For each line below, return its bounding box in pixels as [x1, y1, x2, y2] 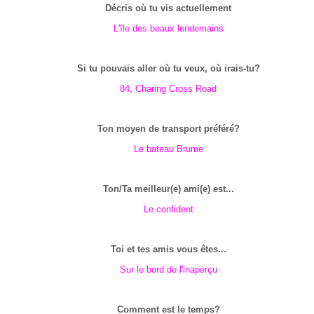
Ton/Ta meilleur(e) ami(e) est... [102, 184, 234, 194]
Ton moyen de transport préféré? [97, 123, 240, 134]
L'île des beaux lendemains [113, 23, 224, 34]
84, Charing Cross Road [120, 83, 217, 94]
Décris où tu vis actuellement [105, 3, 231, 13]
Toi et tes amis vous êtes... [110, 244, 226, 254]
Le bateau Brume [133, 144, 203, 154]
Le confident [143, 204, 193, 214]
